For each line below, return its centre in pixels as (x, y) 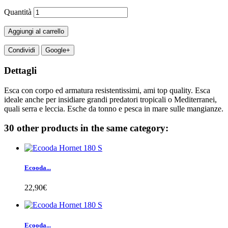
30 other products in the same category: (86, 128)
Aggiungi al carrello (36, 32)
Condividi (22, 50)
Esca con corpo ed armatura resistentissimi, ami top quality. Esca (107, 90)
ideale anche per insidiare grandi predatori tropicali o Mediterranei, (110, 99)
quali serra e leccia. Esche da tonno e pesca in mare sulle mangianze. (114, 108)
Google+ (58, 50)
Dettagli (20, 70)
